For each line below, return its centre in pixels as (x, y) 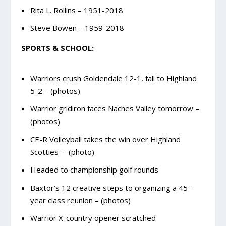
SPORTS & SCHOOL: (58, 48)
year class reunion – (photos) (80, 200)
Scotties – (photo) (62, 152)
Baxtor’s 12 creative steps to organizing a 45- (110, 187)
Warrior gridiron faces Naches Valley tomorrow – (115, 109)
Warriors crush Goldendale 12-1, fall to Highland (113, 78)
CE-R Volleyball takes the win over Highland (105, 139)
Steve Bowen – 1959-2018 (77, 28)
